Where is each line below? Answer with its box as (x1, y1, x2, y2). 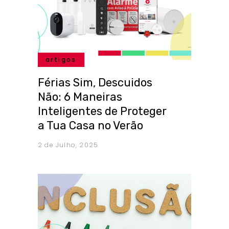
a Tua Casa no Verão (38, 119, 143, 133)
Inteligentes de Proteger (38, 104, 167, 119)
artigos (45, 55, 77, 64)
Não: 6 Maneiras (38, 90, 122, 104)
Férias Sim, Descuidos (38, 76, 152, 90)
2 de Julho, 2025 (38, 141, 99, 150)
